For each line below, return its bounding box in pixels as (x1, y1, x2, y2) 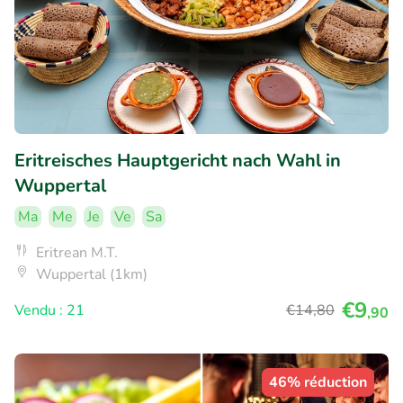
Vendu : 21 (14, 300, 85, 321)
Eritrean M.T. (36, 243, 118, 264)
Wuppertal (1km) (36, 264, 148, 285)
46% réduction (269, 372, 367, 393)
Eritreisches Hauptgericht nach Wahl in (14, 148, 341, 174)
